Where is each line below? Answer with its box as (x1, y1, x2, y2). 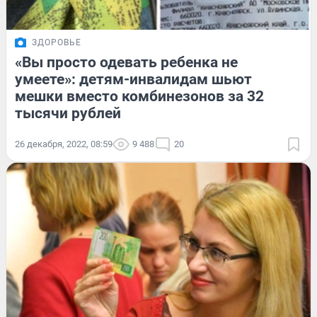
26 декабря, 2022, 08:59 (15, 139, 113, 150)
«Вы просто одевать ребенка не (15, 54, 238, 71)
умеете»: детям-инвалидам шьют (15, 71, 252, 88)
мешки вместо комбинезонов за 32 (15, 88, 264, 105)
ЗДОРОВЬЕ (32, 38, 81, 48)
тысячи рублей (15, 105, 121, 122)
